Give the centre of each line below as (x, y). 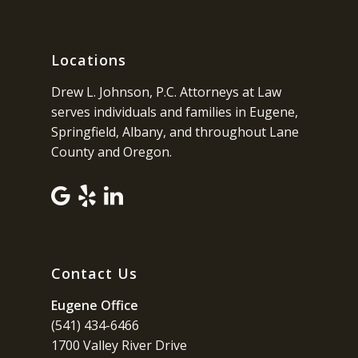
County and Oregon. (111, 152)
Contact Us (94, 273)
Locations (89, 60)
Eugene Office (95, 305)
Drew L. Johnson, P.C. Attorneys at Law (166, 92)
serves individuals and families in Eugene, (175, 112)
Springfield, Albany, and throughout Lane (175, 132)
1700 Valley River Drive (119, 345)
